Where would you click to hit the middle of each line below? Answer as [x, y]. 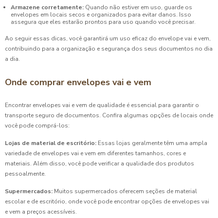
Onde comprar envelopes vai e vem [78, 82]
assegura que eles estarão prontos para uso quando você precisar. [103, 22]
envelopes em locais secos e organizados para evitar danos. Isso [101, 15]
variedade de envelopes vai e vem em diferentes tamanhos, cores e [95, 153]
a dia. [12, 59]
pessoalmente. [25, 173]
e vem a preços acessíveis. [41, 211]
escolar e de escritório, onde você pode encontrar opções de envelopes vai [107, 201]
